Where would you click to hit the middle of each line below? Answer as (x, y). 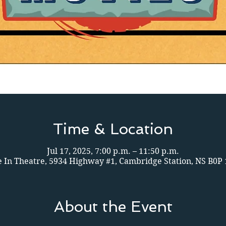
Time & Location (113, 129)
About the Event (113, 207)
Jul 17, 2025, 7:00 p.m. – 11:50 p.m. (113, 151)
